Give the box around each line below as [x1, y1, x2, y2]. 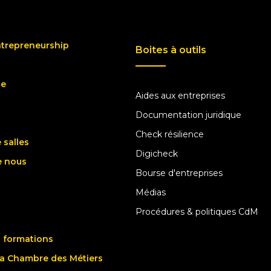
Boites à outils [135, 44, 206, 56]
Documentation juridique [135, 109, 241, 120]
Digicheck [135, 148, 178, 159]
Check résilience [135, 128, 204, 140]
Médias [135, 186, 166, 198]
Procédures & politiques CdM [135, 206, 258, 217]
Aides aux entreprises [135, 90, 225, 101]
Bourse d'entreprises [135, 167, 223, 178]
